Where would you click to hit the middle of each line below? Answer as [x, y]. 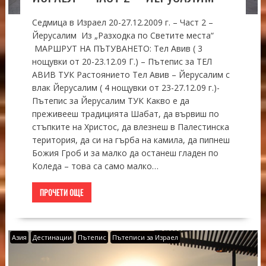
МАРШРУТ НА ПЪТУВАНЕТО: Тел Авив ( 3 [117, 48]
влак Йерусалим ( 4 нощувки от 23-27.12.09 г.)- [126, 87]
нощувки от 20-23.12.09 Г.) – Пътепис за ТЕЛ [122, 61]
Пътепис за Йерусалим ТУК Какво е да [110, 100]
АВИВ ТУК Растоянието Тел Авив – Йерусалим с [131, 74]
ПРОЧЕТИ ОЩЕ [62, 192]
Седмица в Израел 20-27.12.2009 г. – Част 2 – [122, 22]
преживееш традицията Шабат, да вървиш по [125, 113]
